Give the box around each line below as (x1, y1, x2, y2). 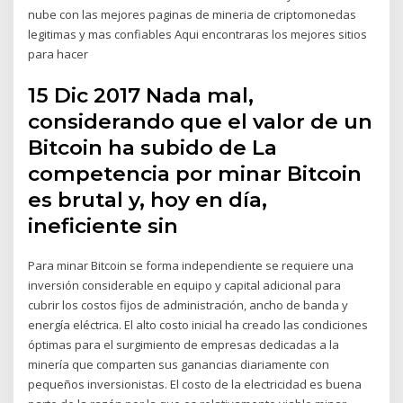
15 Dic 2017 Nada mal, (28, 82, 255, 108)
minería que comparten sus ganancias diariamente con (28, 355, 330, 372)
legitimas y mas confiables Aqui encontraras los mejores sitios (28, 26, 368, 43)
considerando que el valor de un (28, 108, 373, 134)
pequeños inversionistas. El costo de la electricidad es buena (28, 375, 363, 392)
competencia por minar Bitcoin (28, 160, 363, 186)
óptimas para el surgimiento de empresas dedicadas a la (28, 336, 340, 353)
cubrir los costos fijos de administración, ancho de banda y (28, 296, 349, 313)
